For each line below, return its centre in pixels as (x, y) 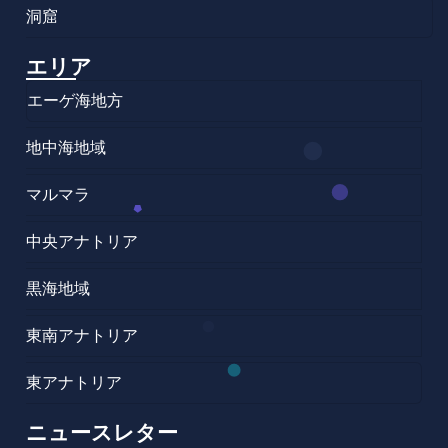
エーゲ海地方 (75, 100)
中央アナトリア (82, 241)
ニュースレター (102, 430)
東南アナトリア (82, 335)
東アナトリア (74, 382)
